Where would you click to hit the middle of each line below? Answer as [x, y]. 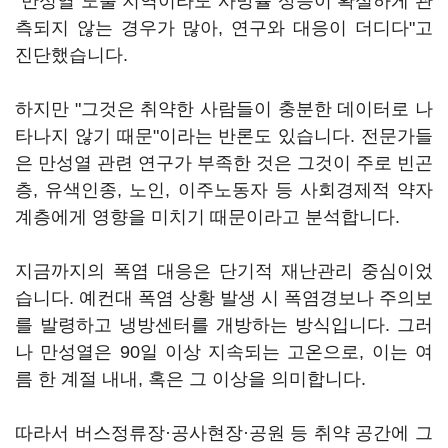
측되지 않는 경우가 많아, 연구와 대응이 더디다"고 [224, 28]
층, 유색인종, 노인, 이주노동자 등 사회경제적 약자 [224, 190]
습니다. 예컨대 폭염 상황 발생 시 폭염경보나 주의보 [224, 298]
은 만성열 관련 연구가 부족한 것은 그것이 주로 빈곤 [224, 163]
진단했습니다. [74, 55]
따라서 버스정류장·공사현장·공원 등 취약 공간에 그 [224, 433]
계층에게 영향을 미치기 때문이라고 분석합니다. [210, 217]
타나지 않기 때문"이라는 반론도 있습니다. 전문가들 [224, 136]
